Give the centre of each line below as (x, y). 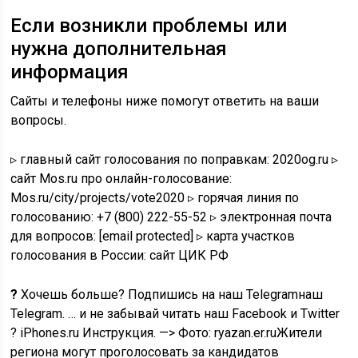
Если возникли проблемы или (149, 26)
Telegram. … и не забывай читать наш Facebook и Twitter (175, 314)
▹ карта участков (245, 236)
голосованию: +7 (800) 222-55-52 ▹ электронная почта (171, 217)
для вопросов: (55, 236)
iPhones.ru (50, 333)
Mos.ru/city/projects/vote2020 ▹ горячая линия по (155, 198)
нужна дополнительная (119, 49)
